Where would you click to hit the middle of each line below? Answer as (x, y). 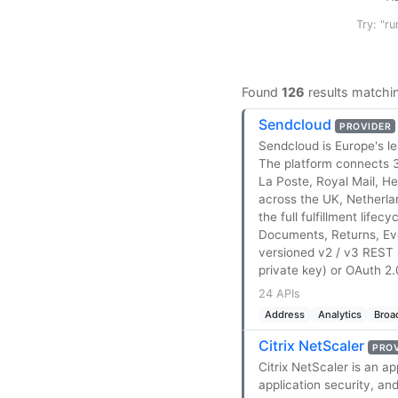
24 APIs (279, 293)
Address (285, 314)
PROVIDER (366, 126)
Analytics (339, 314)
